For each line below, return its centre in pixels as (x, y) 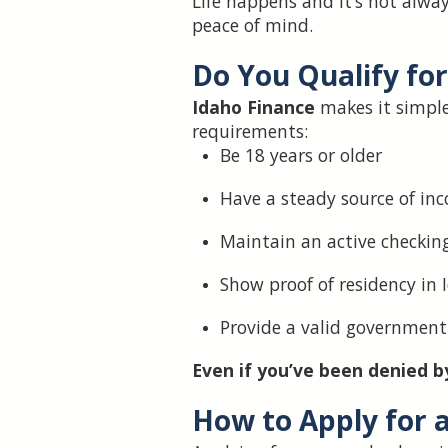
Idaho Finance (253, 107)
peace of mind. (252, 25)
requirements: (250, 131)
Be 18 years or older (301, 155)
